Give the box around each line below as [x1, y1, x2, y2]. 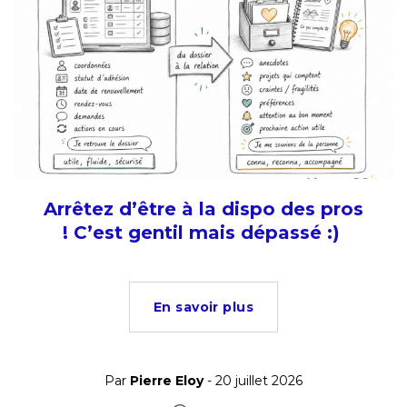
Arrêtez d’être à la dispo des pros [44, 197, 363, 220]
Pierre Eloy [130, 372, 203, 389]
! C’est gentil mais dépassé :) [62, 221, 345, 243]
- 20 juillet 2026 [203, 372, 303, 389]
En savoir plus [154, 298, 253, 315]
